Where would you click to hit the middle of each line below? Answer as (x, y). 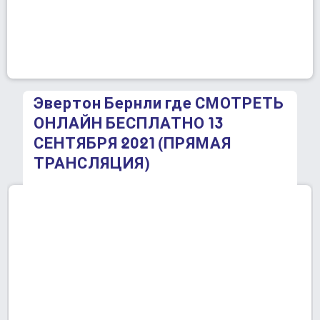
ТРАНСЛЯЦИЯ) (92, 164)
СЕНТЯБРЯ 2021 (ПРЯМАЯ (132, 144)
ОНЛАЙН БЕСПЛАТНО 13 (129, 124)
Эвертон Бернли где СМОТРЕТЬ (159, 104)
